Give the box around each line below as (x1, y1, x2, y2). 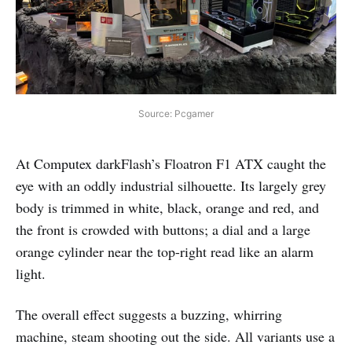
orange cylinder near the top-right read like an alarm (16, 241, 313, 261)
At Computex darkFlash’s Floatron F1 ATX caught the (16, 153, 326, 173)
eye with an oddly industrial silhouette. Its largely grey (16, 175, 326, 195)
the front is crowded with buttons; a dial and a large (16, 219, 310, 239)
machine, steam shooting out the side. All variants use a (16, 326, 335, 346)
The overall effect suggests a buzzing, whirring (16, 304, 282, 324)
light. (16, 263, 46, 283)
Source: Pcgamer (138, 107, 214, 119)
